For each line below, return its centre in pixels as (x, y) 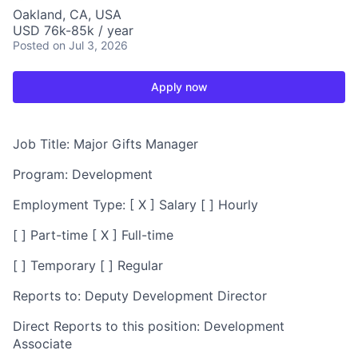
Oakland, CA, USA (67, 14)
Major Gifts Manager (136, 143)
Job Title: (43, 143)
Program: (42, 174)
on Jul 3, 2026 (90, 45)
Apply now (179, 86)
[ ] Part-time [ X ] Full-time (93, 235)
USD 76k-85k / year (73, 30)
